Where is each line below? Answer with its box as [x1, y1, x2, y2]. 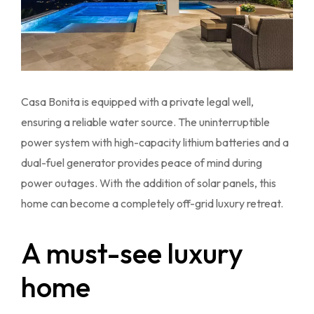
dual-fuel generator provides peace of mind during [21, 156, 262, 170]
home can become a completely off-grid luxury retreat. [21, 196, 283, 211]
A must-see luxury [21, 235, 243, 271]
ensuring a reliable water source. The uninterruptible [21, 115, 270, 130]
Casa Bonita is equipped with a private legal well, [21, 95, 254, 109]
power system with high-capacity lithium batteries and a [21, 135, 289, 150]
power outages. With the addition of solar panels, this [21, 176, 276, 191]
